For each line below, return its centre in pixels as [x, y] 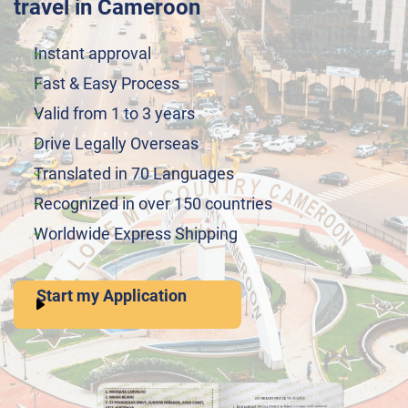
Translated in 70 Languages [134, 173]
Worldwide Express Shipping [136, 234]
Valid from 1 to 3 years [114, 113]
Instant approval [92, 53]
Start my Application [112, 296]
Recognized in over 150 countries [153, 204]
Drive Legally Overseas [116, 143]
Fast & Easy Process [107, 83]
